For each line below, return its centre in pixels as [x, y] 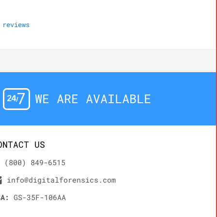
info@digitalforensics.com [61, 180]
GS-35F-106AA [37, 197]
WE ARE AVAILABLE [93, 99]
